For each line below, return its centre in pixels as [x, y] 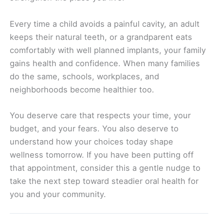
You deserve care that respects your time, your [100, 115]
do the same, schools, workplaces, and [84, 76]
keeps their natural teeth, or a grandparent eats [101, 37]
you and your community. [58, 194]
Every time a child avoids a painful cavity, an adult [105, 24]
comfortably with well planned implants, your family [108, 50]
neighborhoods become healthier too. [82, 89]
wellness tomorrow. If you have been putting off [102, 154]
